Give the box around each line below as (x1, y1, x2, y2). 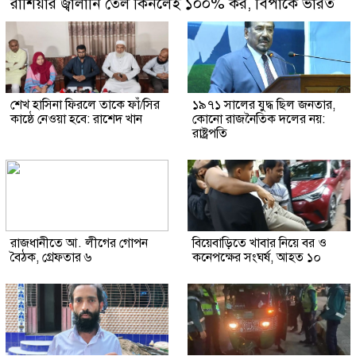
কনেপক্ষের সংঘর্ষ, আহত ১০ (192, 250, 321, 266)
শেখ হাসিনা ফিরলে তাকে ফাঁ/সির (10, 97, 160, 114)
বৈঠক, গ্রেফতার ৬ (10, 250, 91, 266)
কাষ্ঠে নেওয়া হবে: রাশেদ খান (10, 111, 142, 128)
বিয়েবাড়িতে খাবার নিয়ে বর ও (192, 235, 327, 252)
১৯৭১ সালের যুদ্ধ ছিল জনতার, (192, 97, 335, 114)
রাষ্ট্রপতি (192, 126, 227, 142)
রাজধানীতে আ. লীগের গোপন (10, 235, 148, 252)
